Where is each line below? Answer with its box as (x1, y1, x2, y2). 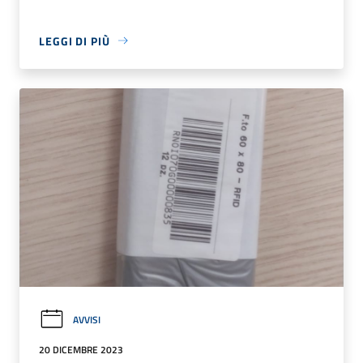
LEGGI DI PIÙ (39, 32, 110, 49)
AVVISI (73, 311, 100, 327)
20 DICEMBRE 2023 (39, 342, 123, 358)
